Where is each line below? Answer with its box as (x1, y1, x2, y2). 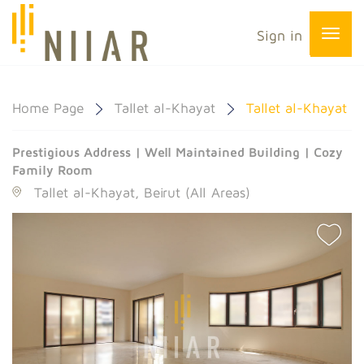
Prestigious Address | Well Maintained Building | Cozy (12, 145, 343, 159)
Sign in (257, 27, 302, 44)
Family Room (12, 162, 93, 177)
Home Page (12, 100, 84, 116)
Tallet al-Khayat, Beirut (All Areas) (34, 184, 250, 201)
